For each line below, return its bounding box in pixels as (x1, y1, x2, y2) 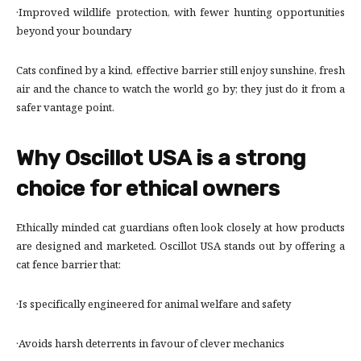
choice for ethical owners (16, 176, 280, 202)
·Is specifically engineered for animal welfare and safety (16, 297, 291, 315)
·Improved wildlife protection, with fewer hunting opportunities (16, 5, 345, 23)
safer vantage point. (16, 100, 114, 118)
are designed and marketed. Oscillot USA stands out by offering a (16, 239, 345, 257)
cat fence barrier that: (16, 257, 121, 276)
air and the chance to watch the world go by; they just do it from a (16, 81, 345, 100)
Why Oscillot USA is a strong (16, 145, 305, 172)
